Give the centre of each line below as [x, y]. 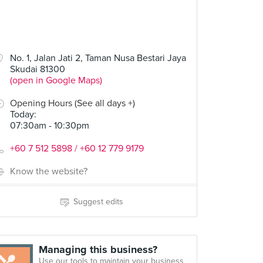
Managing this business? [98, 249]
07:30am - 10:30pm [50, 126]
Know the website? [49, 171]
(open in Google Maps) [56, 80]
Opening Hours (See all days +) [73, 103]
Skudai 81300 [38, 69]
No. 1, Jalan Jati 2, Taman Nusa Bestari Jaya [98, 58]
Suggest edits [98, 202]
